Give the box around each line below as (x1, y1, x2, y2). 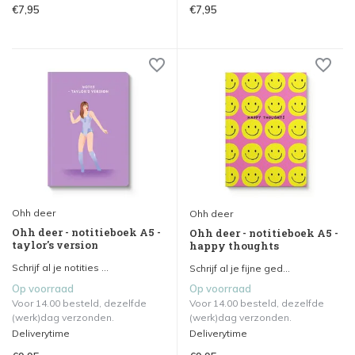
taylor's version (12, 238, 98, 253)
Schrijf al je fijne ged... (189, 262, 290, 275)
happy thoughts (189, 239, 279, 254)
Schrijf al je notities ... (12, 261, 109, 274)
